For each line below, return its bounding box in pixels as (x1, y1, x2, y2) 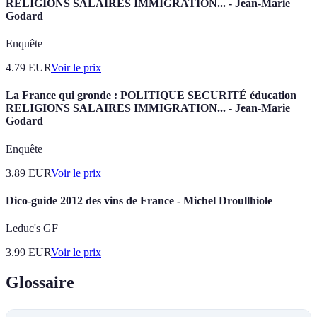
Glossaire (6, 273, 74, 292)
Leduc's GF (6, 222, 58, 235)
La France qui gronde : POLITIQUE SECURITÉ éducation (6, 89, 296, 102)
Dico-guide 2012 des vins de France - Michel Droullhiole (6, 195, 272, 207)
